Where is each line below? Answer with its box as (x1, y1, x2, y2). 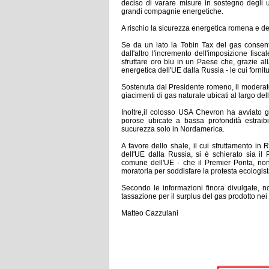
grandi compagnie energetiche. (121, 7, 223, 16)
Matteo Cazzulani (121, 208, 178, 217)
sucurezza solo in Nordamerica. (121, 124, 225, 133)
